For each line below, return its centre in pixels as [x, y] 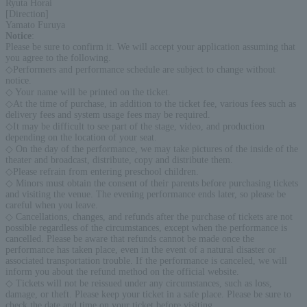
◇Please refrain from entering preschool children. [102, 171]
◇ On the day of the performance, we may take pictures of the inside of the [152, 149]
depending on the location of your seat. [81, 137]
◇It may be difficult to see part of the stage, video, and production [135, 126]
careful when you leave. [52, 205]
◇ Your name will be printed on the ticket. [88, 92]
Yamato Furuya [35, 25]
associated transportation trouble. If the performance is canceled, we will [146, 260]
